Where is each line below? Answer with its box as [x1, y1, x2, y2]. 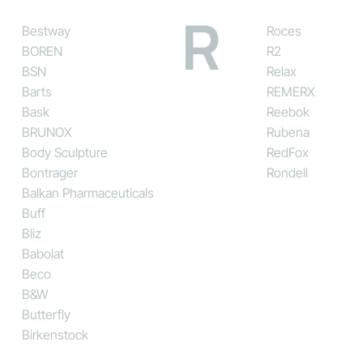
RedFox [266, 143, 309, 160]
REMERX [266, 83, 315, 100]
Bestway [21, 22, 70, 39]
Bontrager [21, 164, 78, 181]
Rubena [266, 123, 310, 140]
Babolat [21, 245, 64, 262]
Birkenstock [21, 326, 88, 343]
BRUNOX [21, 123, 72, 140]
